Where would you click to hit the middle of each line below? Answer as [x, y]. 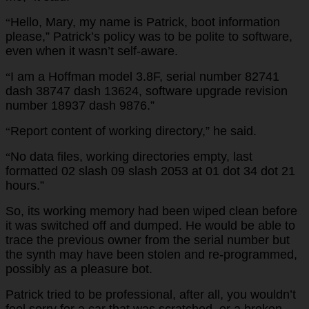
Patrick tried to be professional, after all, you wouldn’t [151, 294]
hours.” [25, 185]
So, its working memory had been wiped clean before [151, 211]
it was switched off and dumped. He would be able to [150, 225]
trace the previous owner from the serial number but [148, 240]
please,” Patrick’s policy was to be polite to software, [149, 36]
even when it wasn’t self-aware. [92, 51]
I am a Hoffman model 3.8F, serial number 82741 [145, 76]
